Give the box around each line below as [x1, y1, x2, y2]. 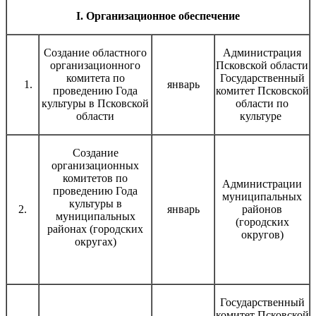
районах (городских [47, 222, 143, 235]
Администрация [223, 46, 301, 59]
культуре [240, 109, 284, 122]
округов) [241, 228, 284, 241]
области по [236, 97, 288, 109]
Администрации [222, 177, 302, 190]
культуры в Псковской [42, 97, 149, 109]
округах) [74, 235, 116, 248]
